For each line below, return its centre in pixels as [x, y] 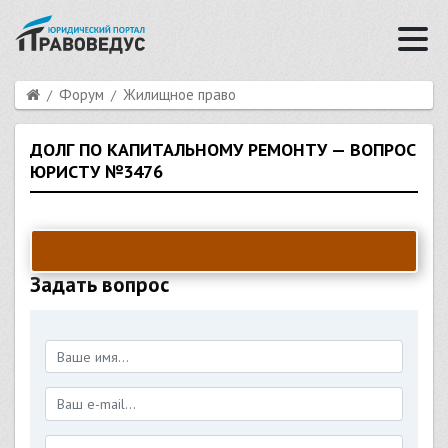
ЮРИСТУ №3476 [96, 171]
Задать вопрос [99, 284]
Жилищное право [179, 94]
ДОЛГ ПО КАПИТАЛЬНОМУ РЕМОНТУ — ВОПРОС [223, 149]
